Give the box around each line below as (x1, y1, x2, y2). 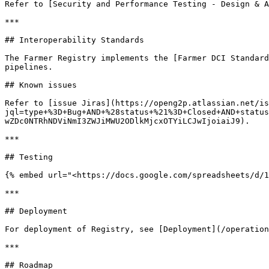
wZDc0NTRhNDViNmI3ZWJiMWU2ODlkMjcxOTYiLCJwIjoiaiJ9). (5, 116, 250, 125)
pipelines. (5, 62, 53, 71)
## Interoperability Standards (5, 35, 144, 44)
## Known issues (5, 80, 77, 89)
